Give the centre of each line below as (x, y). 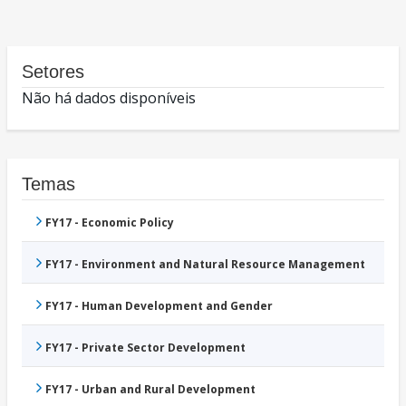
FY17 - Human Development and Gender (159, 306)
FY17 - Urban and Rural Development (150, 390)
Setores (53, 72)
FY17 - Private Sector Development (145, 348)
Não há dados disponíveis (109, 98)
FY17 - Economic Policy (110, 223)
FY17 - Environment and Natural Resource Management (205, 265)
